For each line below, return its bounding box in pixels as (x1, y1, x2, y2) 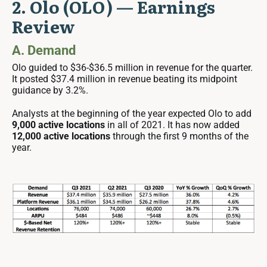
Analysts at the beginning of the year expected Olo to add (12, 107, 252, 119)
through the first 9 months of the (113, 130, 249, 142)
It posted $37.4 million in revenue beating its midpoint (12, 73, 237, 85)
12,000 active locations (12, 130, 113, 142)
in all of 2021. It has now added (107, 119, 240, 131)
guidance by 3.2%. (12, 84, 88, 96)
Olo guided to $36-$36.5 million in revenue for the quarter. (12, 61, 253, 73)
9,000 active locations (12, 119, 107, 131)
